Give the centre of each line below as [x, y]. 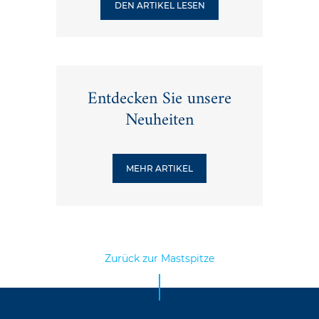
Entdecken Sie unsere [159, 99]
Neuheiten [159, 121]
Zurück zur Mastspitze [159, 258]
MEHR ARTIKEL [159, 168]
